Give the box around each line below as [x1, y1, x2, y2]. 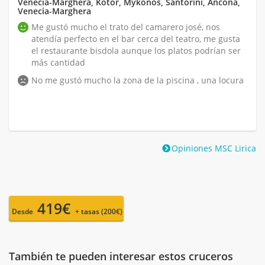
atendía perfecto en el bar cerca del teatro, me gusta [31, 33, 240, 44]
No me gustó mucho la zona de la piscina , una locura [31, 74, 244, 86]
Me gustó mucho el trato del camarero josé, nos [31, 21, 220, 33]
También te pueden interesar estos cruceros [9, 248, 233, 263]
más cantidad [31, 56, 85, 68]
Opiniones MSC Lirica [172, 142, 256, 154]
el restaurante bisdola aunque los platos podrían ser [31, 44, 241, 56]
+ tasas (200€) [75, 206, 122, 216]
